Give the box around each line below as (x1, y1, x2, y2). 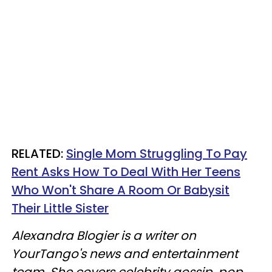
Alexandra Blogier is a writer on (12, 226, 196, 244)
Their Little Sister (12, 199, 109, 217)
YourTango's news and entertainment (12, 245, 238, 262)
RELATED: (12, 144, 66, 162)
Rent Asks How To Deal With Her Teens (12, 163, 240, 180)
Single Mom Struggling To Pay (66, 144, 247, 162)
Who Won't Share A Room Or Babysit (12, 181, 229, 199)
